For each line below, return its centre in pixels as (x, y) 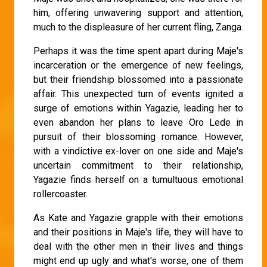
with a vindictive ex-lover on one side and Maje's (138, 151)
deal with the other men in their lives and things (138, 246)
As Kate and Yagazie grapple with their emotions (138, 218)
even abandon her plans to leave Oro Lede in (138, 122)
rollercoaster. (60, 194)
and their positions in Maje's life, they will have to (138, 232)
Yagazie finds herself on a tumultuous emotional (138, 179)
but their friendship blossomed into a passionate (138, 79)
